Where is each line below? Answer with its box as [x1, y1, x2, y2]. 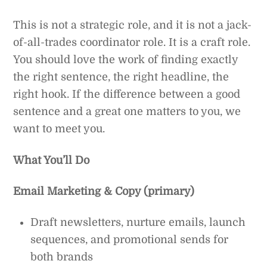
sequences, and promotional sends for [30, 234, 229, 246]
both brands [30, 251, 94, 263]
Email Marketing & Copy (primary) [13, 185, 195, 197]
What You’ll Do [13, 154, 90, 166]
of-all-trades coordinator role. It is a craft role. [13, 36, 251, 49]
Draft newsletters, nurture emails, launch [30, 216, 246, 229]
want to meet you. [13, 123, 105, 135]
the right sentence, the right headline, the [13, 71, 229, 83]
